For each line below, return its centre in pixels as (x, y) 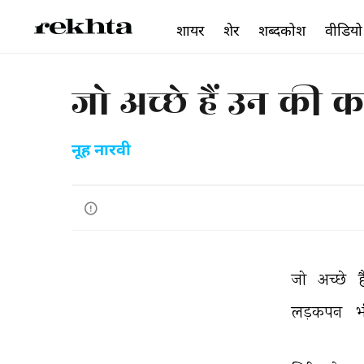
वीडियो (344, 30)
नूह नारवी (101, 151)
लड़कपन (318, 312)
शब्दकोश (282, 30)
